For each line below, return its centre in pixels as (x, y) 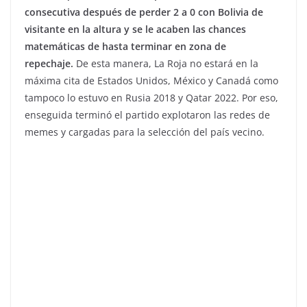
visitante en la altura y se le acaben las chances (135, 29)
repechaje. (50, 64)
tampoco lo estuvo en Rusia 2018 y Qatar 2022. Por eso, (151, 98)
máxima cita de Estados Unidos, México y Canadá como (151, 81)
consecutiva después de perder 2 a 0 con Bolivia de (144, 12)
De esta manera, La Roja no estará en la (167, 64)
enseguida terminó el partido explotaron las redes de (147, 115)
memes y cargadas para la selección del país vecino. (145, 132)
